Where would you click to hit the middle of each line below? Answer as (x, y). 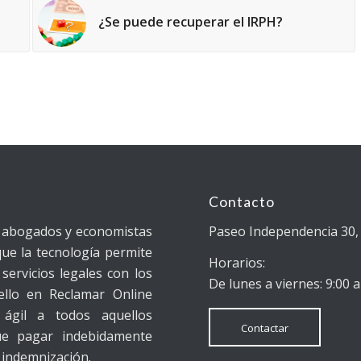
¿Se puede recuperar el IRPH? (191, 22)
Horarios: (237, 263)
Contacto (242, 202)
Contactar (265, 328)
